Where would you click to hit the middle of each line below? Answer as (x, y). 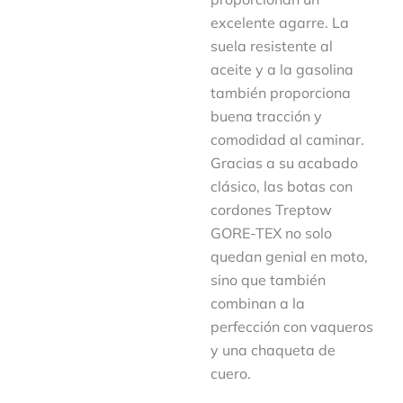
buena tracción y (266, 116)
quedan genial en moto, (289, 256)
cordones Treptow (271, 210)
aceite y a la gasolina (282, 69)
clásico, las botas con (282, 186)
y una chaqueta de (273, 350)
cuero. (231, 373)
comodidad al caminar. (287, 139)
